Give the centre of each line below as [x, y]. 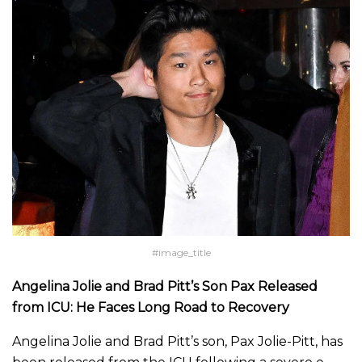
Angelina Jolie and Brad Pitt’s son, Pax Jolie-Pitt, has [177, 342]
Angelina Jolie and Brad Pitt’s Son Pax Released [165, 287]
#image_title [181, 253]
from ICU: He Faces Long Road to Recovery [151, 308]
